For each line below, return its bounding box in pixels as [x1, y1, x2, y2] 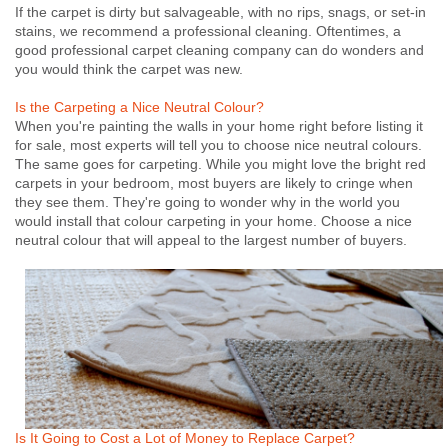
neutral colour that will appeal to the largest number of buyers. [15, 231, 407, 248]
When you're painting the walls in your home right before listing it [15, 117, 423, 134]
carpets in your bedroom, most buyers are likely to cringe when [15, 174, 413, 191]
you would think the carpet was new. [15, 60, 243, 77]
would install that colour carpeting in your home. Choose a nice [15, 212, 412, 229]
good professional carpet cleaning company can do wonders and [15, 41, 424, 58]
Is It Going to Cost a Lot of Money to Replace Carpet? [15, 429, 355, 446]
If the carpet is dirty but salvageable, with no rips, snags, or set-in [15, 3, 426, 20]
